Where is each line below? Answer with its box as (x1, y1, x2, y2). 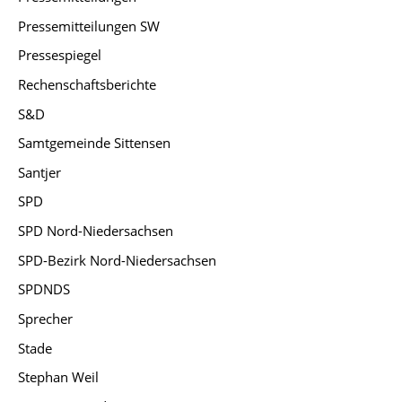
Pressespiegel (18, 46, 101, 65)
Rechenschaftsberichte (18, 74, 156, 93)
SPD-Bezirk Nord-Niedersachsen (18, 250, 216, 269)
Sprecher (18, 310, 73, 328)
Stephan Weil (18, 368, 99, 387)
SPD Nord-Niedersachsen (18, 222, 173, 240)
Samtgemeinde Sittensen (18, 134, 170, 153)
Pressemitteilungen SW (18, 16, 160, 35)
